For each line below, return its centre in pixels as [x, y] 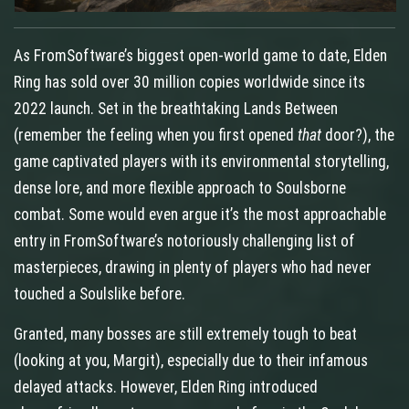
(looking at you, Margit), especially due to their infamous [191, 361]
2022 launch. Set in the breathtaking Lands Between [176, 109]
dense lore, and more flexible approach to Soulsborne [180, 189]
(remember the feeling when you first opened [156, 136]
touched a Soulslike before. [100, 294]
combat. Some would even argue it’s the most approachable [200, 215]
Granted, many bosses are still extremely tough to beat [185, 335]
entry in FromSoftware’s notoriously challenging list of [184, 241]
